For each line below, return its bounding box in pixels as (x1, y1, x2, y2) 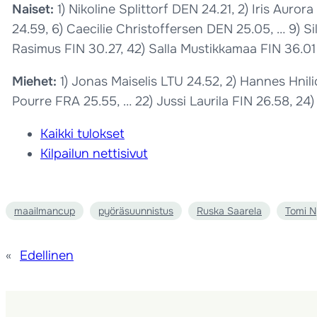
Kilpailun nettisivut (40, 146, 148, 161)
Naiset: (12, 1, 57, 17)
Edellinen (20, 248, 74, 263)
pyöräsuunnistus (98, 204, 173, 217)
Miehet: (12, 74, 60, 89)
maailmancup (14, 204, 75, 217)
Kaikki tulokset (40, 126, 125, 142)
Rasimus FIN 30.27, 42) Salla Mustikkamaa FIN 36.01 (12, 41, 316, 57)
